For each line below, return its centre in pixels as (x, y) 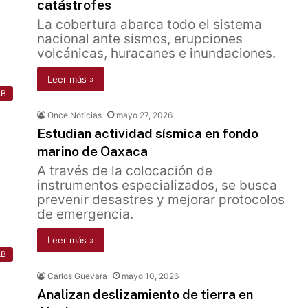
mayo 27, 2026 (144, 115)
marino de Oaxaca (92, 151)
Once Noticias (75, 115)
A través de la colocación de (125, 171)
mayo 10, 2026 (150, 276)
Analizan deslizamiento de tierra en (145, 294)
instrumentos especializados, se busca (157, 185)
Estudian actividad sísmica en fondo (148, 133)
